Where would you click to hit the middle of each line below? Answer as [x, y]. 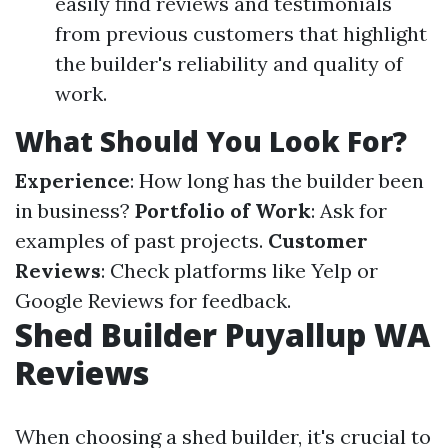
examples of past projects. [141, 240]
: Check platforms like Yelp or [239, 270]
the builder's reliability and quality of [229, 63]
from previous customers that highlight [241, 33]
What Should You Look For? [211, 141]
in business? [75, 210]
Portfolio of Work [223, 210]
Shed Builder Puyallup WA [222, 334]
